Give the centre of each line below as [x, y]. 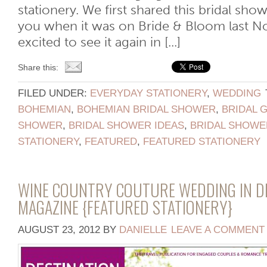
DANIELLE [143, 229]
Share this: [38, 67]
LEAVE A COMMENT [218, 229]
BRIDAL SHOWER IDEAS [126, 125]
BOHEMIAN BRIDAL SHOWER [146, 109]
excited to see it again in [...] [99, 42]
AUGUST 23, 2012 [59, 229]
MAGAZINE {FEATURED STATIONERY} [125, 207]
